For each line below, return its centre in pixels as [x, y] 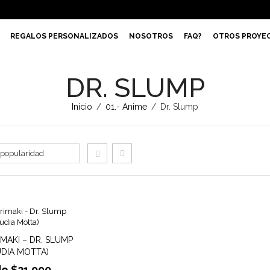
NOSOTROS [151, 36]
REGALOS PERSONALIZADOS [64, 36]
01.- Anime [126, 107]
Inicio [82, 107]
